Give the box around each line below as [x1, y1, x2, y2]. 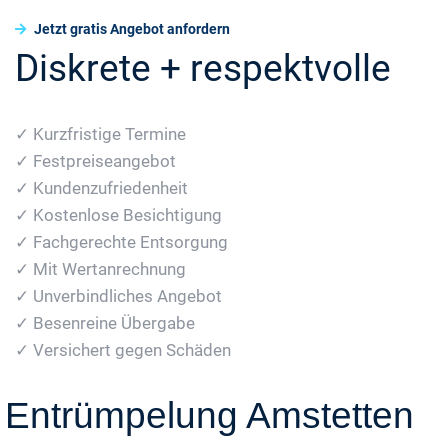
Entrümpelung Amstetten [5, 394, 414, 436]
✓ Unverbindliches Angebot [15, 285, 222, 306]
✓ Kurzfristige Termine [15, 123, 186, 144]
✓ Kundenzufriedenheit [15, 177, 188, 198]
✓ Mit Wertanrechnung [15, 258, 186, 279]
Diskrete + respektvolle [15, 46, 391, 90]
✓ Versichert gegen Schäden [15, 339, 231, 360]
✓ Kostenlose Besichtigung [15, 204, 222, 225]
